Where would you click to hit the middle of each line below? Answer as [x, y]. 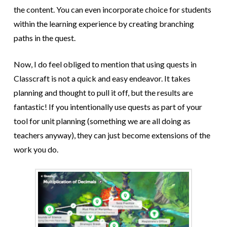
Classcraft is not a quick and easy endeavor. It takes [102, 79]
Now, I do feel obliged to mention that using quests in [105, 64]
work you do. [36, 149]
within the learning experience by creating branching [104, 24]
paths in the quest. [44, 38]
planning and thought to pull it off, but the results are [103, 93]
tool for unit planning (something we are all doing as [102, 121]
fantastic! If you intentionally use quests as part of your [108, 107]
